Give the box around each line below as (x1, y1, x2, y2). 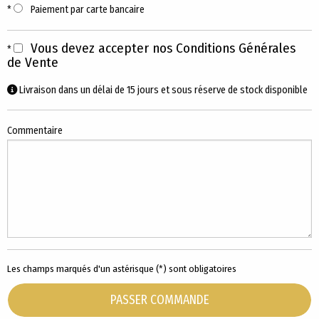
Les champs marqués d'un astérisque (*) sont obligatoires (7, 262, 236, 275)
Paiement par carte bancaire (28, 3, 145, 16)
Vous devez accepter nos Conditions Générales (31, 39, 296, 56)
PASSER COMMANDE (110, 293, 209, 308)
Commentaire (7, 124, 63, 137)
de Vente (7, 53, 58, 70)
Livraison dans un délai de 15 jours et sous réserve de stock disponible (17, 83, 308, 96)
